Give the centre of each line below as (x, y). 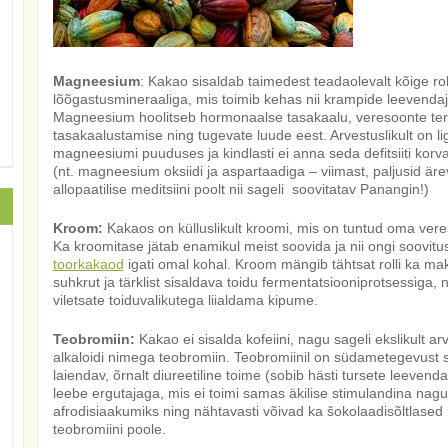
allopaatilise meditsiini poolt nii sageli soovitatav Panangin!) (240, 189)
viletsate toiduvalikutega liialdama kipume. (185, 300)
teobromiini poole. (109, 429)
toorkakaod (88, 264)
